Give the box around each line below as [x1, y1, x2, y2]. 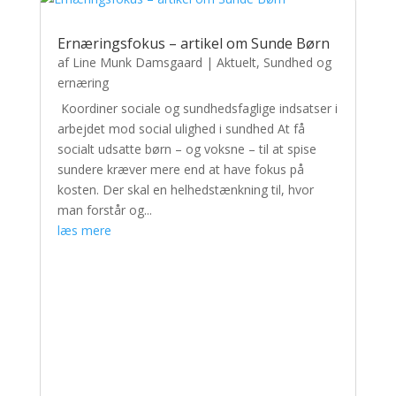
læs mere [57, 222, 111, 240]
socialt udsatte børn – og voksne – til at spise [57, 141, 316, 158]
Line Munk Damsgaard [72, 54, 202, 72]
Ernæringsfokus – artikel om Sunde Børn [57, 34, 330, 54]
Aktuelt [216, 54, 256, 72]
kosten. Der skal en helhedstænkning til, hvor [57, 181, 314, 199]
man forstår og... [57, 202, 152, 219]
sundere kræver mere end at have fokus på [57, 161, 304, 179]
